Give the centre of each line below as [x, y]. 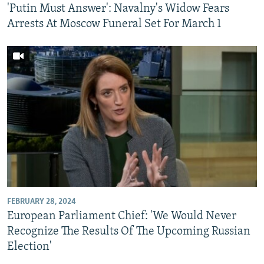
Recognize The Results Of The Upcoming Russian [129, 231]
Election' [29, 247]
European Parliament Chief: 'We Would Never [122, 216]
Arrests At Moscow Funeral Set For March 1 [114, 24]
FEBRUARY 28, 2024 [42, 202]
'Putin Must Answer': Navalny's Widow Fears [118, 9]
